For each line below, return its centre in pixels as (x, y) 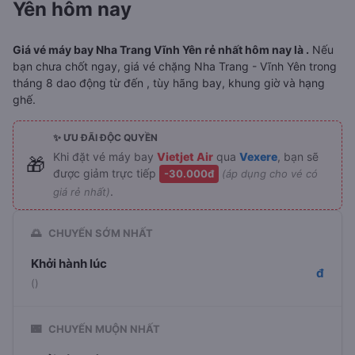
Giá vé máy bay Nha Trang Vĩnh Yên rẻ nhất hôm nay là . (161, 50)
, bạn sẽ (298, 157)
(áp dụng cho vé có (270, 174)
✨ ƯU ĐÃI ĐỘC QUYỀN (105, 137)
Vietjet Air (185, 157)
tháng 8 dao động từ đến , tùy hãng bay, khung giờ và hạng (169, 83)
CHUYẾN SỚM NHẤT (99, 233)
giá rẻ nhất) (82, 192)
